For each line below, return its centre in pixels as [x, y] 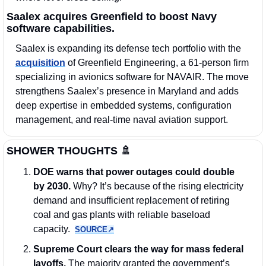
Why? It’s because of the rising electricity [157, 186]
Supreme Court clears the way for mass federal [138, 249]
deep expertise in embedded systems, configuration [123, 106]
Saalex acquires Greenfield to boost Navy [112, 17]
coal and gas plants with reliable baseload [122, 215]
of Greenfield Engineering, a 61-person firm [157, 63]
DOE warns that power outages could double [134, 172]
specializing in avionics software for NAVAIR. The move [132, 77]
